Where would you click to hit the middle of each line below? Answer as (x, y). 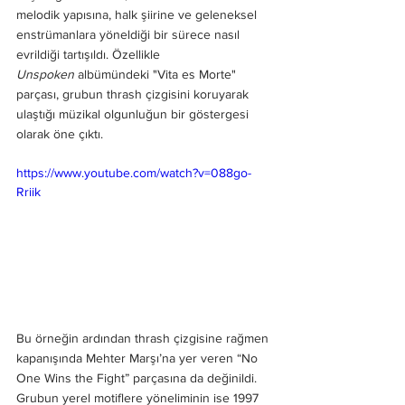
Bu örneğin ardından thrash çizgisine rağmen (144, 338)
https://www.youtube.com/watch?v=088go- (134, 173)
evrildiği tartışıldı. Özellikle (90, 54)
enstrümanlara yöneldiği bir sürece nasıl (130, 34)
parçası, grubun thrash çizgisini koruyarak (134, 94)
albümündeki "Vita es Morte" (157, 74)
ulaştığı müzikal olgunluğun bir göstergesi (134, 114)
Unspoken (45, 74)
